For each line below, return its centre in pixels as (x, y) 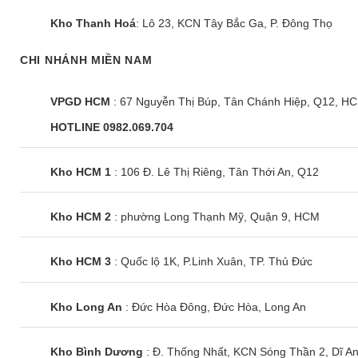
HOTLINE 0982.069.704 (112, 127)
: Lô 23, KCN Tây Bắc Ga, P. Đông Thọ (234, 24)
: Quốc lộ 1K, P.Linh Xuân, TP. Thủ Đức (212, 262)
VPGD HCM (80, 101)
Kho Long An (86, 306)
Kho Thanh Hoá (93, 24)
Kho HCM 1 (81, 171)
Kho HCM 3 (81, 262)
